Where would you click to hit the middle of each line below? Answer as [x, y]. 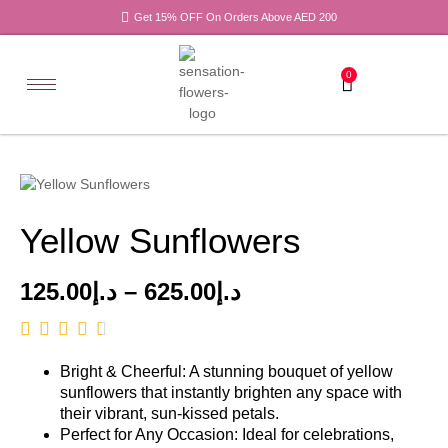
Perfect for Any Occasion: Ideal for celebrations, [227, 435]
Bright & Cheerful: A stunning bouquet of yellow [226, 372]
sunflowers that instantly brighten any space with [231, 393]
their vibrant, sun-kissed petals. [169, 414]
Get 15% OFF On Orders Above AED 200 [235, 17]
